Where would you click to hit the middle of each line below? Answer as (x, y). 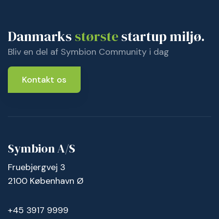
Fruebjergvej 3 (37, 167)
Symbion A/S (42, 149)
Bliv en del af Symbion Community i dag (88, 52)
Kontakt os (44, 80)
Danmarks (41, 36)
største (97, 36)
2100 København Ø (46, 181)
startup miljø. (162, 36)
